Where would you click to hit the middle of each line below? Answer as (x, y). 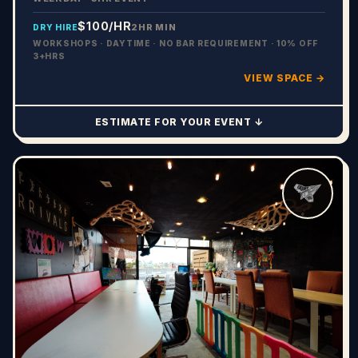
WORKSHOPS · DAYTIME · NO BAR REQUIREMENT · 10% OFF (176, 44)
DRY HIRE (56, 28)
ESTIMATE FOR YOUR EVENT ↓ (179, 122)
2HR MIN (154, 28)
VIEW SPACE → (284, 78)
